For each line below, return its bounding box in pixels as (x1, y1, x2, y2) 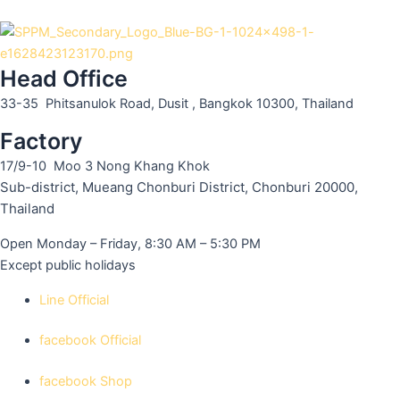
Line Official (38, 291, 109, 308)
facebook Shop (38, 373, 132, 390)
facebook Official (38, 332, 141, 349)
